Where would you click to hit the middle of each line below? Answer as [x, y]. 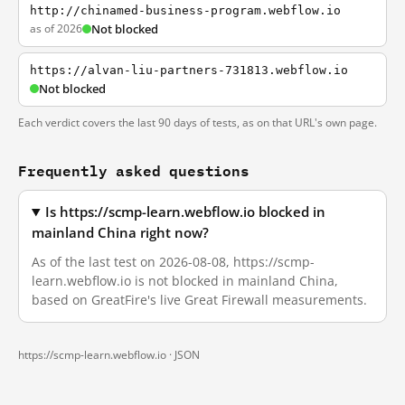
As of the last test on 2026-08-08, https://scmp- [173, 262]
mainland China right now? [120, 233]
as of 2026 [56, 28]
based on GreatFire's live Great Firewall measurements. [199, 300]
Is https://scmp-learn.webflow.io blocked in [186, 212]
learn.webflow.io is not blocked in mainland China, [185, 281]
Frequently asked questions [134, 170]
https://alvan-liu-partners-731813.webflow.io [189, 70]
